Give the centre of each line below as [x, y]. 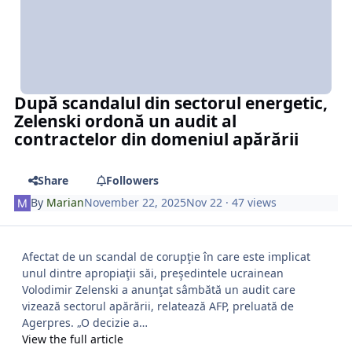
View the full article [73, 339]
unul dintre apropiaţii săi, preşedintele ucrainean [153, 273]
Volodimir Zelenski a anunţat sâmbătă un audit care [159, 289]
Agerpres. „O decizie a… [85, 322]
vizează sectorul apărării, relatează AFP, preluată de [158, 306]
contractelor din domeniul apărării [157, 139]
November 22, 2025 [136, 203]
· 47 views [250, 203]
